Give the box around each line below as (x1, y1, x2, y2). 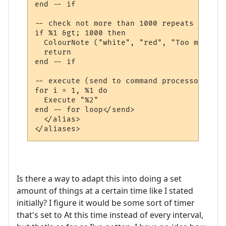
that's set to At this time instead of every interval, (17, 209, 203, 220)
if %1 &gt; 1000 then (35, 29, 126, 38)
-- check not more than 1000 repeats (35, 19, 194, 28)
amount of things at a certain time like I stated (17, 185, 193, 196)
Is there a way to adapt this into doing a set (17, 173, 182, 184)
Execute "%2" (35, 96, 99, 105)
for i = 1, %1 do (35, 86, 108, 95)
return (35, 48, 72, 57)
